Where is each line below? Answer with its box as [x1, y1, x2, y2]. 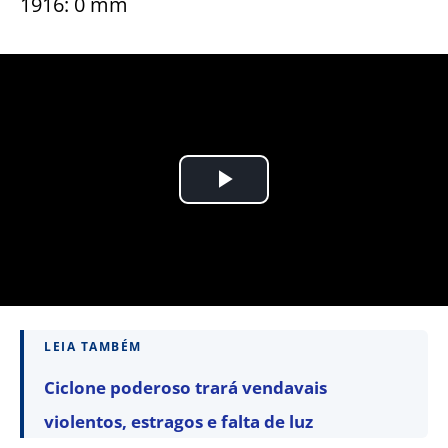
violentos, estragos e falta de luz [44, 409, 313, 433]
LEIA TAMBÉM [44, 337, 142, 355]
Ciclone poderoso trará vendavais [44, 375, 327, 399]
